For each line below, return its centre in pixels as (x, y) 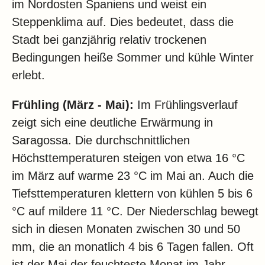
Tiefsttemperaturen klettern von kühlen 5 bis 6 (132, 194)
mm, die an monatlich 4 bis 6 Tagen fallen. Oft (133, 247)
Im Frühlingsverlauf (186, 105)
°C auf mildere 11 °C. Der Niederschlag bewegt (135, 211)
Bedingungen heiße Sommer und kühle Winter (133, 58)
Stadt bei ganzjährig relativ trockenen (109, 40)
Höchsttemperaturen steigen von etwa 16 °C (128, 158)
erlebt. (28, 75)
